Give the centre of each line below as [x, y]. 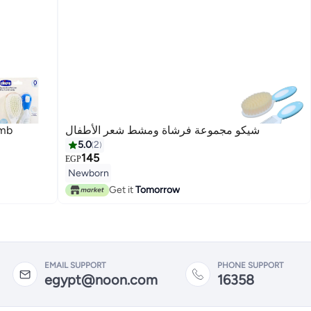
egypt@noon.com [101, 279]
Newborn [89, 174]
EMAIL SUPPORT [75, 265]
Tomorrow [157, 190]
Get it [122, 190]
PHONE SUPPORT [250, 265]
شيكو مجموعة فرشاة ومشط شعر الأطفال [163, 131]
